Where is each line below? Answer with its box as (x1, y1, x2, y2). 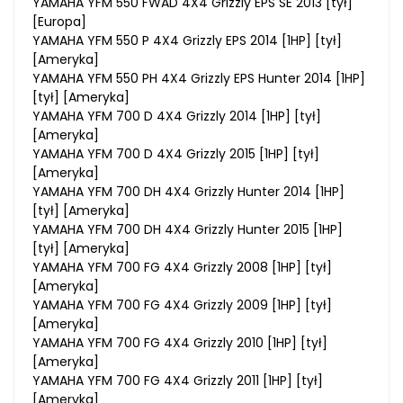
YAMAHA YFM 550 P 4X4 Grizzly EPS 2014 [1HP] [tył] (32, 31, 342, 49)
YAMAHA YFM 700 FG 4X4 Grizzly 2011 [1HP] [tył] (32, 371, 323, 390)
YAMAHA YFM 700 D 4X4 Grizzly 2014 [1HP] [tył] (32, 106, 321, 125)
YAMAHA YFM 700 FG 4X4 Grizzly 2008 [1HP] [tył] (32, 257, 332, 276)
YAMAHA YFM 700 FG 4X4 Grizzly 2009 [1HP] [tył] (32, 295, 332, 314)
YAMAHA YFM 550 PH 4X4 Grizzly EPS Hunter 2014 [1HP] (32, 68, 365, 87)
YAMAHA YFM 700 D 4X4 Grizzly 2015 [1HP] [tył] (32, 144, 319, 163)
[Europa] (32, 12, 86, 31)
